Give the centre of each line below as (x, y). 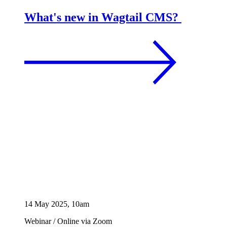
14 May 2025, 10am (57, 204)
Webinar (39, 221)
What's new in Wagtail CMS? (101, 17)
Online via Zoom (84, 221)
